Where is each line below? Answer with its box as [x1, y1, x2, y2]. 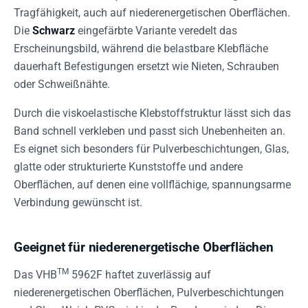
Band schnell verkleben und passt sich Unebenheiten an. [14, 124, 285, 137]
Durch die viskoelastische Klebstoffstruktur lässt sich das [14, 106, 291, 120]
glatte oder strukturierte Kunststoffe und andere [14, 159, 243, 173]
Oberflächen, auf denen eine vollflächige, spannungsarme [14, 177, 291, 191]
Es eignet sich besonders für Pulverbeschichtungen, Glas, [14, 142, 289, 155]
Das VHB [14, 267, 57, 281]
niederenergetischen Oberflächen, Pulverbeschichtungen [14, 285, 284, 299]
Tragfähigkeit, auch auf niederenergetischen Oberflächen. [14, 5, 290, 19]
